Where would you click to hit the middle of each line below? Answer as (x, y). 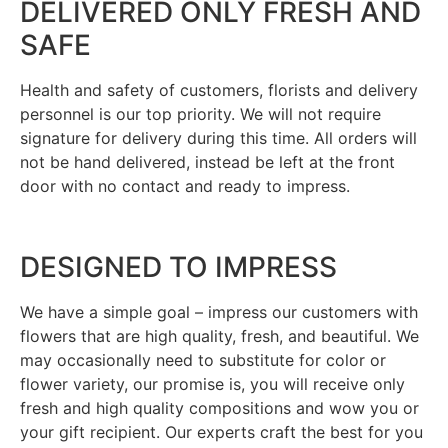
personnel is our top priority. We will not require (200, 114)
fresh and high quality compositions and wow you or (219, 408)
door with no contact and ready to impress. (185, 186)
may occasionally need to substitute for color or (203, 360)
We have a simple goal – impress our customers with (219, 312)
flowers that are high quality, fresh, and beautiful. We (219, 336)
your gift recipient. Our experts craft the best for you (221, 432)
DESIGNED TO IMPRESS (178, 267)
